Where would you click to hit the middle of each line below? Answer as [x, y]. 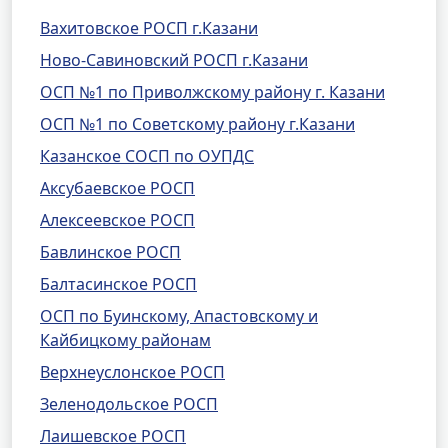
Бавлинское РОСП [110, 252]
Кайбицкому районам [125, 340]
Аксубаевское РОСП [117, 188]
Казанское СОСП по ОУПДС [147, 156]
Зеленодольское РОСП [129, 404]
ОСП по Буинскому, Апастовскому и [179, 316]
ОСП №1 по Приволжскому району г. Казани [212, 92]
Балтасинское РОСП [118, 284]
